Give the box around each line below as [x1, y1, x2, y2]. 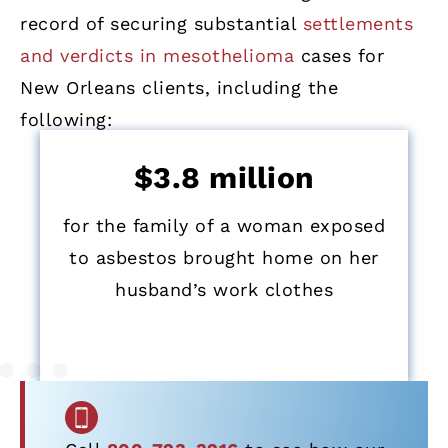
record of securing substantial [20, 12, 303, 34]
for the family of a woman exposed [62, 215, 386, 237]
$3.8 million [134, 159, 314, 195]
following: [20, 108, 112, 130]
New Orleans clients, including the [20, 76, 338, 98]
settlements [302, 12, 413, 34]
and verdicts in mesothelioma [20, 44, 294, 66]
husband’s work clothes [115, 279, 333, 301]
